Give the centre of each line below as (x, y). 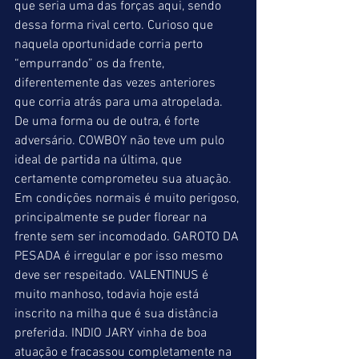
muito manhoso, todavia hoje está (108, 295)
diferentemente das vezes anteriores (117, 83)
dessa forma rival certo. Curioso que (115, 26)
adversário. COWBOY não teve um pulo (121, 141)
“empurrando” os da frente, (91, 64)
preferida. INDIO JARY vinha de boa (112, 333)
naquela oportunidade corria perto (110, 45)
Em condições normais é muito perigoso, (128, 199)
